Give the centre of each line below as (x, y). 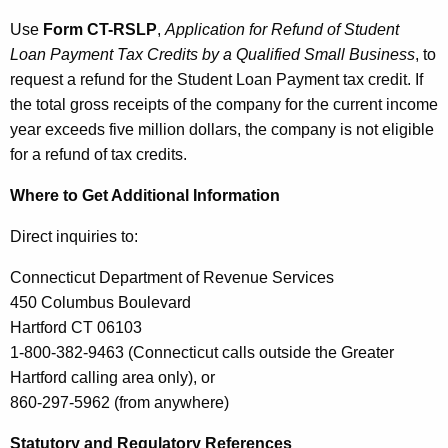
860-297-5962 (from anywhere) (119, 403)
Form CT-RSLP (100, 30)
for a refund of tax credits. (98, 155)
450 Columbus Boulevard (100, 303)
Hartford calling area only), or (112, 378)
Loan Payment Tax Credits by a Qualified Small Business (212, 55)
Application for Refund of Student (282, 30)
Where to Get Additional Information (145, 196)
